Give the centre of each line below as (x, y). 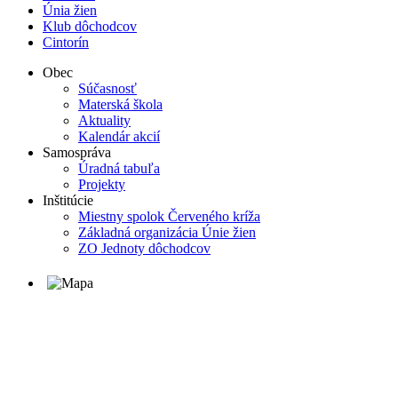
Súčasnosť (107, 89)
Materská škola (120, 105)
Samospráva (77, 153)
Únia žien (70, 11)
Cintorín (66, 43)
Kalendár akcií (119, 137)
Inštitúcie (68, 201)
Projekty (102, 185)
